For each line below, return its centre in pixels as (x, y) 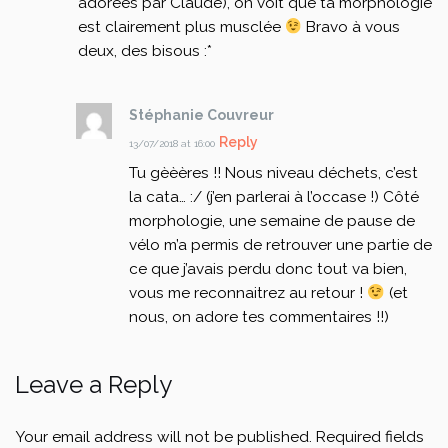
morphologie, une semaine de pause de (272, 221)
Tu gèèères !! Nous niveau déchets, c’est (274, 173)
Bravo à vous (351, 27)
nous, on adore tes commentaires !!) (259, 317)
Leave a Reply (93, 385)
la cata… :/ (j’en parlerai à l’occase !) (254, 197)
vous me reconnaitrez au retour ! (248, 293)
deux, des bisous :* (144, 51)
